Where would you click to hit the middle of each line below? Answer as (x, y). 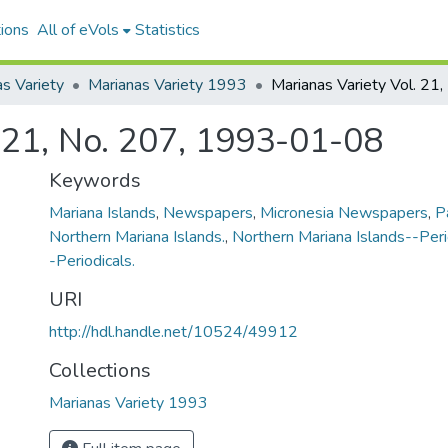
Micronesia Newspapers (344, 213)
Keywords (95, 180)
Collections (100, 370)
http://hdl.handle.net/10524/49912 (173, 332)
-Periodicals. (92, 261)
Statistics (167, 30)
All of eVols (77, 30)
